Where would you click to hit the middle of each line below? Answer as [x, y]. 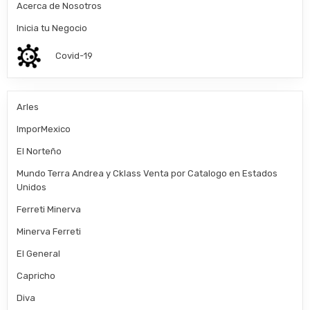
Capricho [36, 276]
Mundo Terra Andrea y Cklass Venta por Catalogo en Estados [147, 174]
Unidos [32, 188]
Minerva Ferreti [49, 232]
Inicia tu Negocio [52, 28]
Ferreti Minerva [49, 210]
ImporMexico [44, 129]
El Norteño [39, 152]
